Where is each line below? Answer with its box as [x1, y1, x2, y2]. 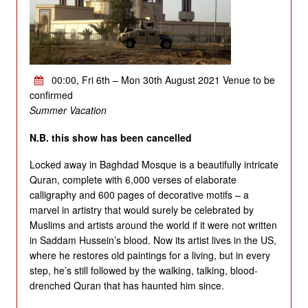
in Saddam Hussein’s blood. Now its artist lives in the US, [29, 233, 276, 247]
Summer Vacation [29, 103, 107, 118]
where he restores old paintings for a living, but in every [29, 248, 270, 263]
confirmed [29, 88, 73, 102]
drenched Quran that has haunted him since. [29, 278, 224, 293]
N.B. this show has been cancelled [29, 130, 192, 144]
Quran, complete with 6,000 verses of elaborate [29, 173, 236, 187]
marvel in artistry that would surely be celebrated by [29, 203, 254, 217]
